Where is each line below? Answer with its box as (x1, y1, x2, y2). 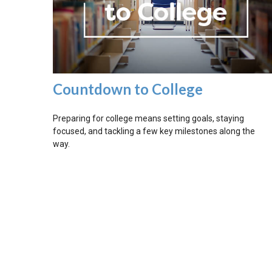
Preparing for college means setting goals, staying (53, 114, 244, 124)
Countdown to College (53, 80, 203, 98)
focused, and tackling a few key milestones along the (53, 126, 255, 137)
